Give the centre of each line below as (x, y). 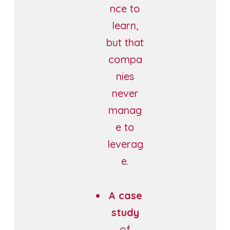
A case (125, 195)
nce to (125, 8)
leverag (125, 144)
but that (125, 42)
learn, (125, 25)
